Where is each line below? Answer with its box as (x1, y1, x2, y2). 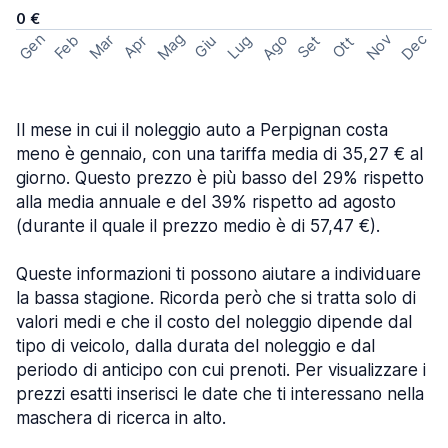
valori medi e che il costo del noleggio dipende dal (16, 312, 412, 332)
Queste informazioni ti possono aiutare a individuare (16, 264, 421, 284)
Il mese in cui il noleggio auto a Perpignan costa (16, 120, 388, 140)
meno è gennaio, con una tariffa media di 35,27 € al (16, 144, 423, 164)
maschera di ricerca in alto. (16, 408, 226, 428)
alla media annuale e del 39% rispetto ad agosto (16, 192, 396, 212)
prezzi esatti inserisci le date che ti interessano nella (16, 384, 424, 404)
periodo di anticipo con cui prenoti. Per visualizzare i (16, 360, 426, 380)
